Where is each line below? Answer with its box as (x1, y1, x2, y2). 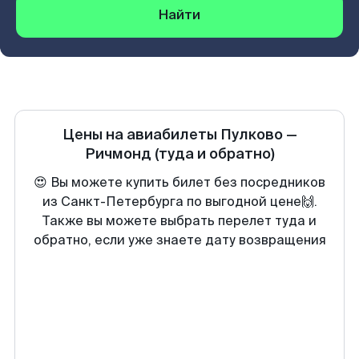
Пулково (220, 125, 283, 144)
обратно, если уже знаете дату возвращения (33, 232, 326, 248)
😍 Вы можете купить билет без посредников (34, 174, 325, 191)
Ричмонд (84, 144, 151, 163)
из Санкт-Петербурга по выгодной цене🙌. (42, 193, 317, 210)
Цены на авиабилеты (62, 125, 220, 144)
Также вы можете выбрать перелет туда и (42, 212, 317, 229)
